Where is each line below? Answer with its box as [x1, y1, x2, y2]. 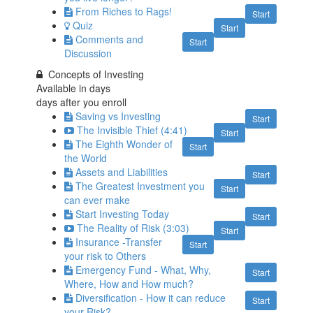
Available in [36, 81, 90, 96]
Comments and [75, 32, 144, 47]
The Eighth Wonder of [75, 137, 173, 152]
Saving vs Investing [75, 109, 161, 124]
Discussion [64, 46, 112, 61]
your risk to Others [64, 249, 147, 263]
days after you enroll [36, 95, 127, 110]
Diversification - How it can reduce [75, 291, 226, 305]
